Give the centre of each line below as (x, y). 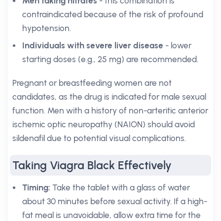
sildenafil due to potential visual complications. (99, 138)
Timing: (36, 187)
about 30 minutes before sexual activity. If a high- (115, 201)
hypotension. (47, 28)
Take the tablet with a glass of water (120, 187)
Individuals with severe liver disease (93, 45)
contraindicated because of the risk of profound (113, 14)
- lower (177, 45)
